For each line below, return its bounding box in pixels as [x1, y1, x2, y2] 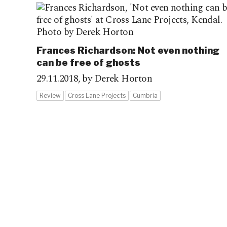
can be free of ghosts [36, 57, 140, 68]
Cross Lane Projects [68, 92, 126, 99]
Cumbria [133, 92, 158, 99]
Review [40, 92, 61, 99]
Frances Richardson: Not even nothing [36, 45, 219, 56]
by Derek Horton [82, 71, 152, 86]
